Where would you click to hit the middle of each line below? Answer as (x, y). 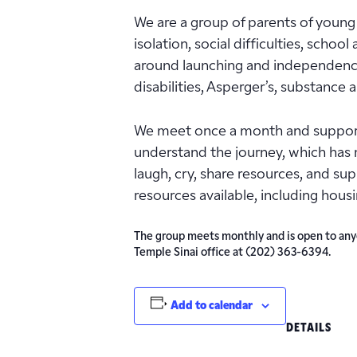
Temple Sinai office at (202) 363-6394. (232, 253)
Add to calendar (211, 306)
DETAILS (308, 328)
